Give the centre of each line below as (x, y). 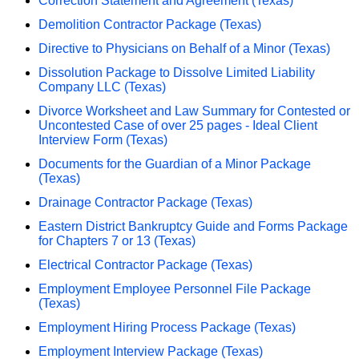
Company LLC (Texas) (102, 87)
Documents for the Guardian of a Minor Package (175, 163)
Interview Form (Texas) (103, 139)
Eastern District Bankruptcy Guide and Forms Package (193, 226)
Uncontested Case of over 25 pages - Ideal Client (178, 125)
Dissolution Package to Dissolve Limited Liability (177, 72)
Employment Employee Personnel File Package (175, 288)
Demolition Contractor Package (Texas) (150, 24)
